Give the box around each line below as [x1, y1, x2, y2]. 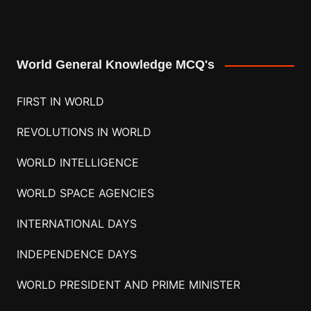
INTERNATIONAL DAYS [16, 216, 137, 230]
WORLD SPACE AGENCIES [16, 185, 154, 200]
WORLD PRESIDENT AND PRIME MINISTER [16, 277, 240, 292]
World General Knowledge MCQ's [16, 58, 215, 72]
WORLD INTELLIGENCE [16, 155, 139, 169]
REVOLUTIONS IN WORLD [16, 124, 151, 139]
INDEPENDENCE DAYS [16, 246, 137, 261]
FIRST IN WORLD [16, 94, 104, 108]
